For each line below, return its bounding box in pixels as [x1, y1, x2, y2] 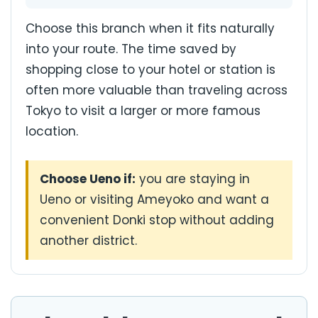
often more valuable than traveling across [26, 82, 287, 99]
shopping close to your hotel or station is [26, 61, 275, 79]
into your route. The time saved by [26, 40, 236, 58]
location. [26, 123, 78, 141]
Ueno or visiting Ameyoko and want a [40, 190, 269, 208]
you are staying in [136, 170, 250, 187]
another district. [40, 231, 137, 249]
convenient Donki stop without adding [40, 211, 274, 229]
